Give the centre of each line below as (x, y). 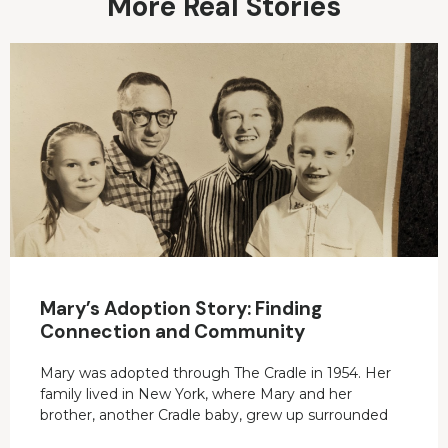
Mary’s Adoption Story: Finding (181, 309)
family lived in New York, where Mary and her (196, 394)
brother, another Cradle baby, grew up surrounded (214, 415)
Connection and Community (172, 332)
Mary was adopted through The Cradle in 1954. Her (215, 373)
